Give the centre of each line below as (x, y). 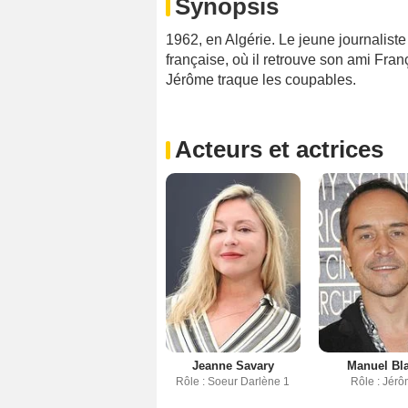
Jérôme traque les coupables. (261, 80)
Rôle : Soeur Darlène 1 (233, 382)
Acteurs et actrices (279, 150)
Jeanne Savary (233, 366)
